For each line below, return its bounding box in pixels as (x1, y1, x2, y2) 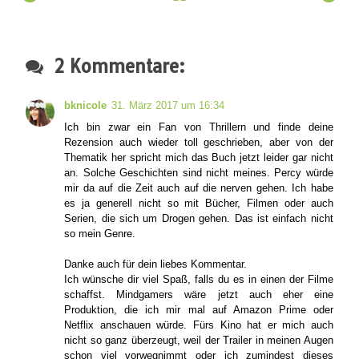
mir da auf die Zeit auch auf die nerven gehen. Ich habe (64, 182, 333, 195)
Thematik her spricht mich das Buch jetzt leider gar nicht (64, 151, 333, 164)
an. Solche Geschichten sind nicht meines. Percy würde (64, 167, 333, 179)
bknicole (64, 99, 107, 112)
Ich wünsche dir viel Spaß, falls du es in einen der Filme (64, 273, 333, 286)
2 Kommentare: (43, 55, 186, 79)
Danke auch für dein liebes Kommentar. (64, 258, 248, 271)
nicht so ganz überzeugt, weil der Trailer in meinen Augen (64, 334, 333, 347)
